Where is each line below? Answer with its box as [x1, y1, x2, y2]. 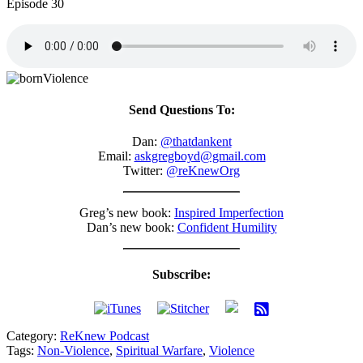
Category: [6, 328, 60, 343]
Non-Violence [37, 343, 109, 357]
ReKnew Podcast [60, 328, 149, 343]
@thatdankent [160, 135, 232, 149]
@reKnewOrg [166, 164, 240, 178]
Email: [97, 149, 135, 164]
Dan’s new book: [86, 220, 177, 235]
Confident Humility [177, 220, 277, 235]
